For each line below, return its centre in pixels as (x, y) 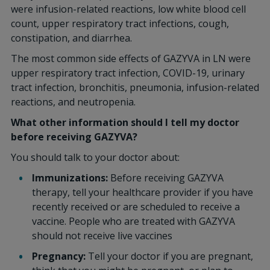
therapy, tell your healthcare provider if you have (142, 192)
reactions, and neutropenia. (73, 102)
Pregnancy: (58, 256)
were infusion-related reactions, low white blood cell (128, 9)
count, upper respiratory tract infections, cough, (120, 24)
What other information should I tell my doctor (125, 122)
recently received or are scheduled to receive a (136, 207)
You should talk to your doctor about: (95, 157)
